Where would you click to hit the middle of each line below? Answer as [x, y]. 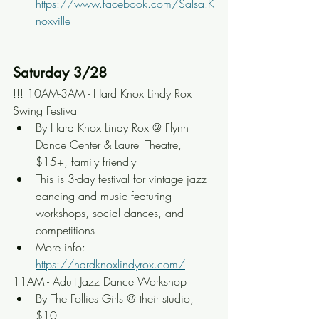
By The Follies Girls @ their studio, [116, 298]
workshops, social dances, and [111, 213]
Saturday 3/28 [60, 73]
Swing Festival [46, 110]
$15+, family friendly [86, 162]
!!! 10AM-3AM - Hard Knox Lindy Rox [104, 93]
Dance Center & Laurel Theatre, [110, 145]
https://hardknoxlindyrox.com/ [110, 264]
